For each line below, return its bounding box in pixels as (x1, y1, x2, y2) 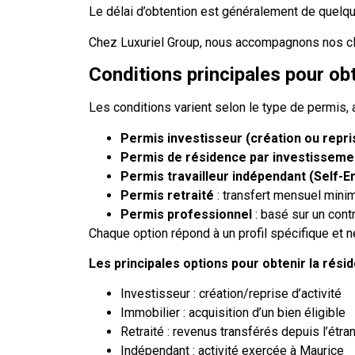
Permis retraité (120, 187, 214, 203)
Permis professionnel (120, 206, 252, 222)
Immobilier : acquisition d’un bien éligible (120, 305, 345, 321)
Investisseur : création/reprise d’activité (120, 286, 342, 302)
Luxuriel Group (120, 34, 200, 50)
